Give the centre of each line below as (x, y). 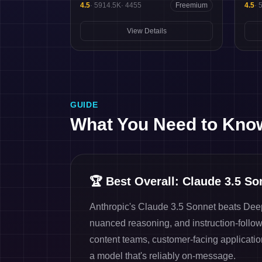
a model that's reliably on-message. (163, 256)
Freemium (192, 5)
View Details (146, 31)
